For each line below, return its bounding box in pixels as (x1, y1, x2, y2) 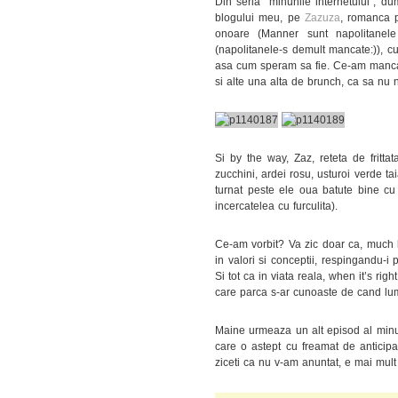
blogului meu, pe (215, 12, 305, 23)
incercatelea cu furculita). (215, 200, 338, 211)
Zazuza (304, 12, 340, 23)
